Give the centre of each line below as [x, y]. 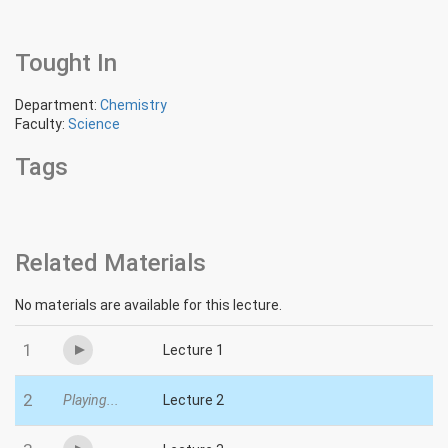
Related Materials [110, 263]
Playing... [91, 400]
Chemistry [133, 105]
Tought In [66, 63]
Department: [57, 105]
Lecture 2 [193, 400]
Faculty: [41, 124]
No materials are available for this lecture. [148, 305]
